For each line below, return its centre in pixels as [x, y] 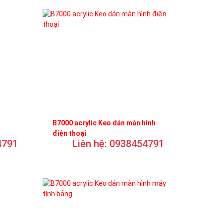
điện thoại [69, 133]
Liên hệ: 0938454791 [118, 143]
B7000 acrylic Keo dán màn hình [104, 123]
